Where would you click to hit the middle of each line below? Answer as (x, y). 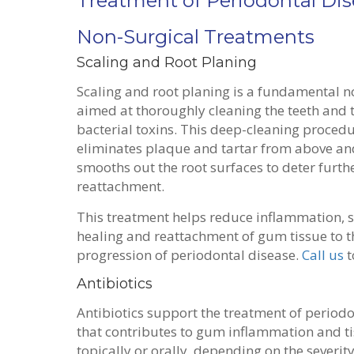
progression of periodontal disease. (189, 255)
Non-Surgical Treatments (198, 37)
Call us (323, 255)
